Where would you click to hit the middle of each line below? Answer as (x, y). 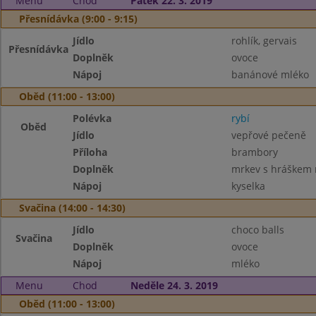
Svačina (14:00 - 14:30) (72, 208)
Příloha (90, 152)
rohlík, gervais (264, 41)
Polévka (92, 118)
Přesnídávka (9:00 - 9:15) (78, 19)
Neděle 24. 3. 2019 (174, 285)
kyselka (248, 186)
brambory (254, 152)
